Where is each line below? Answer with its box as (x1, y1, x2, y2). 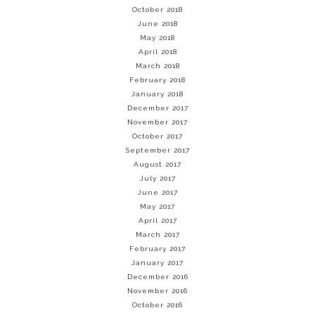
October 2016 (132, 301, 183, 309)
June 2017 (137, 188, 178, 196)
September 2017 (125, 146, 190, 154)
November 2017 (127, 118, 188, 126)
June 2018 (137, 20, 178, 27)
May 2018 (140, 34, 175, 41)
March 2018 (135, 62, 180, 70)
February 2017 (129, 245, 186, 252)
